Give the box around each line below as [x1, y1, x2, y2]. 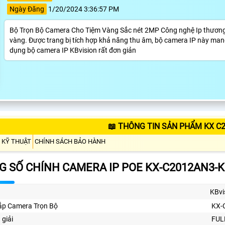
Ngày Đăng [9, 5, 44, 13]
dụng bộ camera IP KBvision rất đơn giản [9, 46, 136, 54]
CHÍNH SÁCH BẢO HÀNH [35, 137, 105, 145]
